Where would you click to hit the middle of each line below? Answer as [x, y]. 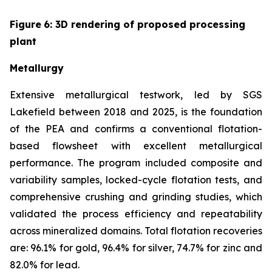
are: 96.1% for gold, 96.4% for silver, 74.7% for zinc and [136, 247]
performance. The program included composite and [136, 162]
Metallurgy [37, 68]
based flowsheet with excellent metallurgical [136, 145]
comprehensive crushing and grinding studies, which [136, 196]
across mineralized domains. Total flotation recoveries [136, 230]
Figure [25, 24]
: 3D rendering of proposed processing [148, 24]
